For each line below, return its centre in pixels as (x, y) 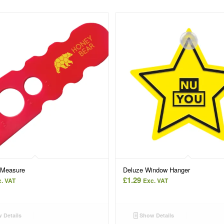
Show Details (156, 215)
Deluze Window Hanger (157, 170)
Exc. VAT (156, 181)
